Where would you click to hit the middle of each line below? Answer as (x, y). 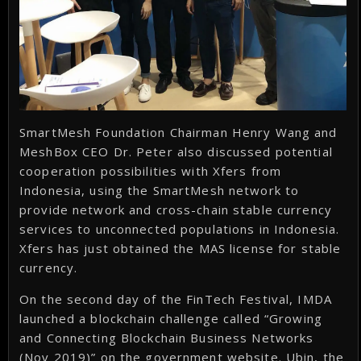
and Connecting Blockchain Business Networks (167, 337)
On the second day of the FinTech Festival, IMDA (176, 299)
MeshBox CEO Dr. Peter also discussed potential (176, 151)
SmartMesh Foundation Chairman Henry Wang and (178, 132)
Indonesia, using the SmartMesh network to (160, 190)
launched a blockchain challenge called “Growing (171, 318)
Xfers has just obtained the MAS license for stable (180, 248)
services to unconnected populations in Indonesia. (180, 228)
